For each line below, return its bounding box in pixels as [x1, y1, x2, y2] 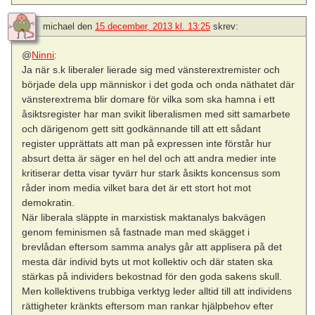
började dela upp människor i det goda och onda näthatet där [22, 78, 295, 90]
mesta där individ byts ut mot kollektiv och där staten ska [22, 255, 274, 267]
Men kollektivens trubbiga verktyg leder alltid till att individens [22, 285, 292, 297]
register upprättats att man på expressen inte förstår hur [22, 137, 272, 149]
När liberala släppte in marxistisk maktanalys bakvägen [22, 211, 266, 223]
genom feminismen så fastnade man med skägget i [22, 226, 250, 238]
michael [43, 20, 75, 32]
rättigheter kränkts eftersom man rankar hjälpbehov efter [22, 300, 274, 311]
